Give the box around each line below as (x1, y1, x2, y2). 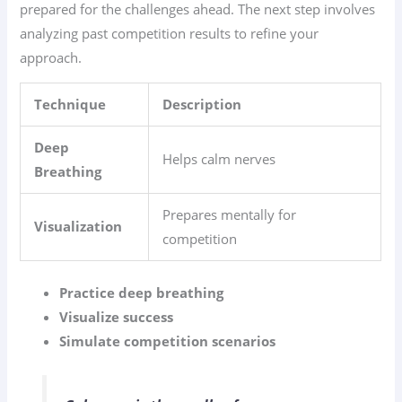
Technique (34, 95, 107, 114)
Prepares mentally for (162, 205, 297, 224)
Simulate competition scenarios (59, 332, 276, 350)
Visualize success (59, 308, 174, 326)
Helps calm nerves (162, 150, 276, 169)
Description (162, 95, 242, 114)
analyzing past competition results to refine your (20, 23, 319, 42)
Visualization (34, 217, 123, 236)
